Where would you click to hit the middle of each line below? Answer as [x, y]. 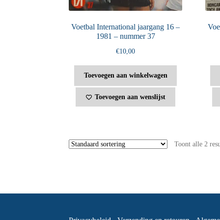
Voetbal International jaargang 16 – [126, 27]
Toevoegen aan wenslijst [130, 97]
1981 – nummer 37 [125, 36]
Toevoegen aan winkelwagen [125, 76]
